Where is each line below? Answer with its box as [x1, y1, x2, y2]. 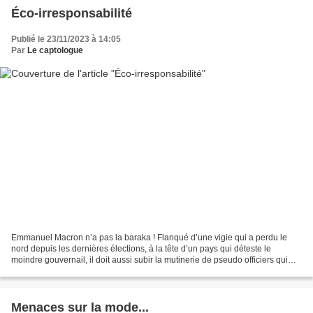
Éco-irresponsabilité [11, 6, 132, 21]
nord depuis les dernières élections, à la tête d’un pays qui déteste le [11, 243, 271, 254]
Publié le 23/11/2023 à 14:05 [11, 34, 121, 45]
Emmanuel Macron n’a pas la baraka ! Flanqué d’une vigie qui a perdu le [11, 232, 287, 242]
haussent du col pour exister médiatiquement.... [11, 265, 190, 276]
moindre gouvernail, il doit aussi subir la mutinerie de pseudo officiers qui [11, 254, 288, 265]
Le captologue [27, 45, 83, 56]
